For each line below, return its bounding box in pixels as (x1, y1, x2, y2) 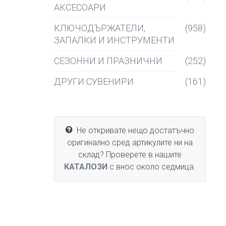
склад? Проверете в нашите (78, 150, 182, 159)
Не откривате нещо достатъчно (73, 126, 194, 135)
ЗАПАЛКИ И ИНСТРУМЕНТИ (54, 35, 175, 45)
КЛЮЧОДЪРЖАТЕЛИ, (54, 23, 145, 33)
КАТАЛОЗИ (64, 162, 107, 172)
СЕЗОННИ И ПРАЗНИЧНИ (54, 55, 162, 66)
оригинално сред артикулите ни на (67, 138, 193, 147)
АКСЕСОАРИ (54, 2, 106, 13)
